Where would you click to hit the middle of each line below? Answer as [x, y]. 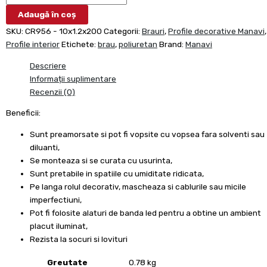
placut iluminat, [59, 226]
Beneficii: [23, 113]
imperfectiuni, [56, 199]
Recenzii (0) [52, 91]
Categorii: [123, 31]
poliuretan [138, 44]
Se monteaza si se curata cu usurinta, [101, 160]
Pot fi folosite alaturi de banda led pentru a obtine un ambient [145, 212]
